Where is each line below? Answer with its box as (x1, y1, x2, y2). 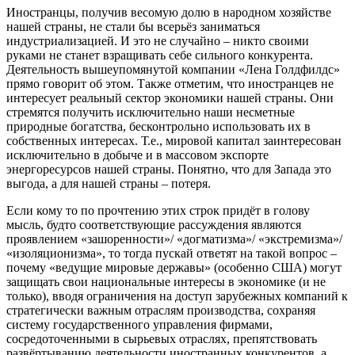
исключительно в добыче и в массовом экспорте (6, 147, 269, 162)
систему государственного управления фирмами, (6, 317, 273, 331)
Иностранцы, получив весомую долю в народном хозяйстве (6, 5, 331, 19)
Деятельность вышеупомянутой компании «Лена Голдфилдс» (6, 62, 340, 76)
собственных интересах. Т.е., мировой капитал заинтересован (6, 133, 342, 147)
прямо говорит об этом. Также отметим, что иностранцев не (6, 76, 334, 90)
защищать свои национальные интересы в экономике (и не (6, 274, 326, 288)
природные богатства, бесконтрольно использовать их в (6, 119, 311, 133)
